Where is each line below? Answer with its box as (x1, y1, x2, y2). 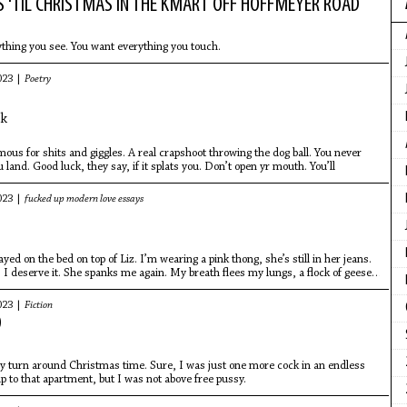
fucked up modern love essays (24, 194, 144, 204)
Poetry (24, 74, 51, 84)
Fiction (24, 300, 53, 311)
